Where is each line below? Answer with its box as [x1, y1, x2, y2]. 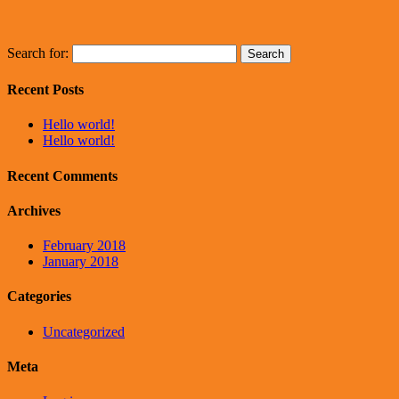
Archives [7, 202, 61, 218]
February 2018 [43, 238, 126, 254]
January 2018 [43, 254, 118, 270]
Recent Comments [7, 167, 118, 183]
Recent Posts [7, 82, 84, 98]
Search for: [7, 45, 69, 61]
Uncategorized [43, 323, 125, 339]
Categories [7, 289, 71, 305]
